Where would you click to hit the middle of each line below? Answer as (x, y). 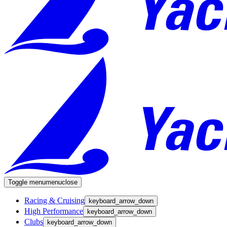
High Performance (54, 211)
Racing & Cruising (54, 201)
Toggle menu (27, 182)
